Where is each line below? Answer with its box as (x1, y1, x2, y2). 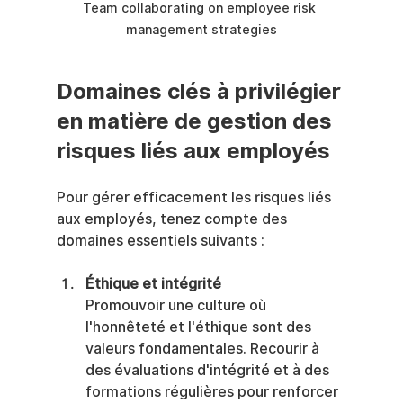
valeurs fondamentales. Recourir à (85, 340, 323, 358)
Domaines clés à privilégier (56, 78, 346, 105)
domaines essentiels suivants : (56, 232, 264, 250)
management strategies (125, 22, 277, 38)
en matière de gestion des (56, 108, 337, 135)
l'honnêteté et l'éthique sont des (85, 318, 315, 336)
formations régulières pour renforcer (85, 383, 342, 401)
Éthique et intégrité (85, 275, 221, 293)
